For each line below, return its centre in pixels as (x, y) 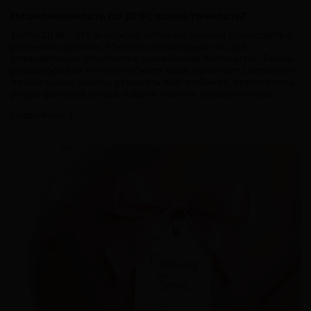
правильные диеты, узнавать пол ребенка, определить (153, 82)
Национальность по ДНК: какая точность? (129, 15)
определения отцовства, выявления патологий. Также (152, 58)
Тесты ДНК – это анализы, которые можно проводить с (151, 34)
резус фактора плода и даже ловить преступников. (143, 93)
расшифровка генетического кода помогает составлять (155, 70)
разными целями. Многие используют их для (128, 46)
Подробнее (39, 114)
